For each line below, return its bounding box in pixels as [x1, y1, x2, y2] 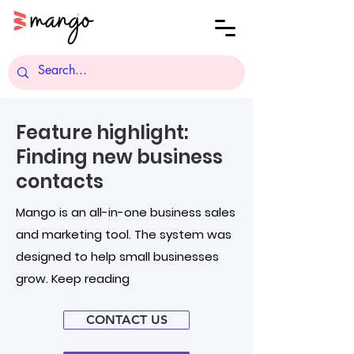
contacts [16, 168, 104, 194]
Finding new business [16, 144, 223, 170]
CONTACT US [85, 312, 168, 327]
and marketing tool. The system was [16, 226, 232, 243]
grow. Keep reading [16, 270, 130, 287]
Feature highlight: [16, 119, 188, 145]
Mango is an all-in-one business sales [16, 204, 235, 220]
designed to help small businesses [16, 248, 219, 265]
